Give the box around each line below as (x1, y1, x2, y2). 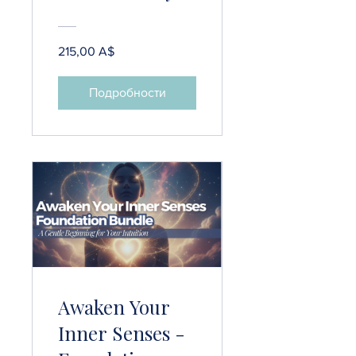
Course (58, 3, 119, 29)
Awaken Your (58, 293, 170, 319)
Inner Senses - (58, 319, 185, 346)
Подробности (88, 85, 166, 99)
